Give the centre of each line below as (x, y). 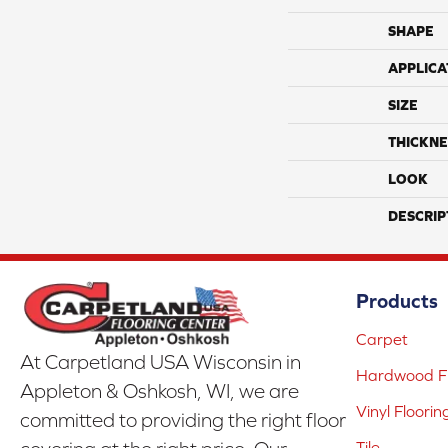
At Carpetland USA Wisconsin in (160, 361)
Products (397, 301)
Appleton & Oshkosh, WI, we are (159, 390)
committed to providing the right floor (183, 419)
